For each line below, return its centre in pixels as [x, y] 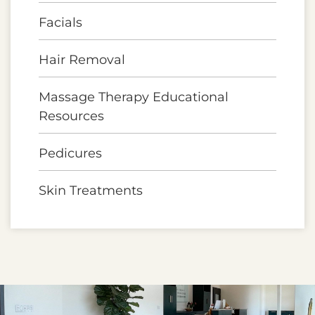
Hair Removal [82, 59]
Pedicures [70, 153]
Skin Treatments [91, 190]
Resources [71, 116]
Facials [60, 22]
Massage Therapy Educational [134, 97]
